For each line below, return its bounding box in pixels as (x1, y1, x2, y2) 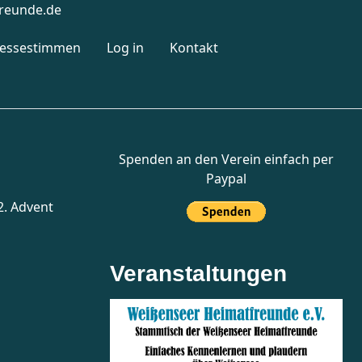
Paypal (206, 170, 246, 187)
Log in (107, 39, 144, 57)
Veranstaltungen (110, 261, 287, 286)
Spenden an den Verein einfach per (119, 150, 334, 168)
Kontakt (170, 39, 218, 57)
